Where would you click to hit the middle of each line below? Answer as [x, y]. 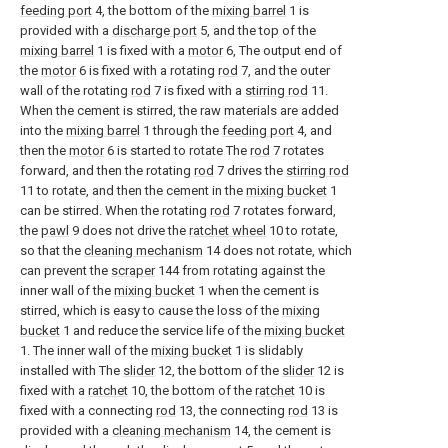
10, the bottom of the [191, 390]
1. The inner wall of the [85, 350]
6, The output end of [282, 50]
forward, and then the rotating [107, 170]
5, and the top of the [256, 30]
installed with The [71, 370]
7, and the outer [284, 70]
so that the [52, 250]
